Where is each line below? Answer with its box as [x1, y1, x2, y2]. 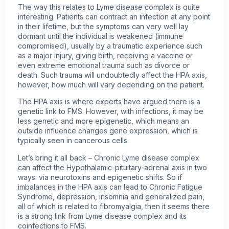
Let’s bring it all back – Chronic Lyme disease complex [18, 153, 199, 162]
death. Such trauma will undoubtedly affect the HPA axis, [18, 70, 207, 79]
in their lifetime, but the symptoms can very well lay [18, 21, 189, 31]
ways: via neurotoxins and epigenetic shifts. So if [18, 172, 182, 181]
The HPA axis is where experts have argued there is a [18, 97, 200, 106]
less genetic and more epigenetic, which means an [18, 117, 189, 126]
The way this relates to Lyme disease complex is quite [18, 2, 200, 11]
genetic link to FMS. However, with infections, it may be [18, 107, 203, 116]
